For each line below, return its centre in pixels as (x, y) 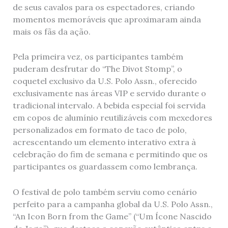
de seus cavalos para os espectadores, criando (104, 7)
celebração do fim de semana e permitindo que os (110, 154)
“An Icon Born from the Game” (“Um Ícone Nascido (112, 216)
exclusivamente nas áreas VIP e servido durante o (109, 93)
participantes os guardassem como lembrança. (105, 167)
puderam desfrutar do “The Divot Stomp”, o (97, 69)
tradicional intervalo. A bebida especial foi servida (109, 106)
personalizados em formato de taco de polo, (99, 130)
